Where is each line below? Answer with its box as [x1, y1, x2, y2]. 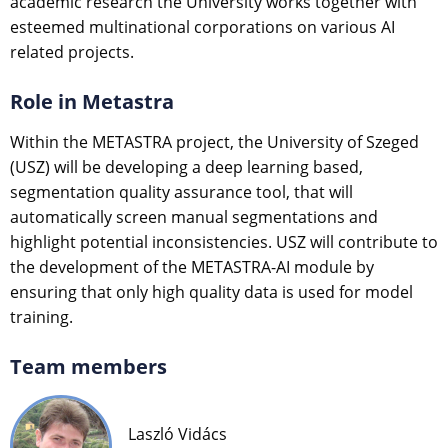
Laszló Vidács [128, 422, 227, 445]
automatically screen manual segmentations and [10, 205, 378, 228]
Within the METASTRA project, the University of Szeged [10, 130, 419, 153]
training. [10, 305, 73, 328]
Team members [10, 352, 167, 380]
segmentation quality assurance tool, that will [10, 180, 353, 203]
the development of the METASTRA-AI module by [10, 255, 374, 278]
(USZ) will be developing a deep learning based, [10, 155, 363, 178]
